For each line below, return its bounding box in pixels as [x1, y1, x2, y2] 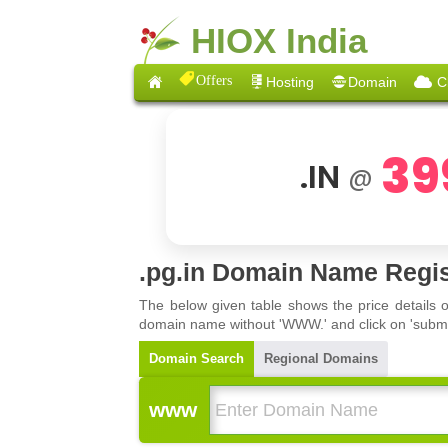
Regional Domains [264, 351, 379, 367]
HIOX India [190, 20, 367, 60]
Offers [196, 71, 233, 86]
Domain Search [149, 351, 245, 367]
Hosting [266, 73, 315, 90]
